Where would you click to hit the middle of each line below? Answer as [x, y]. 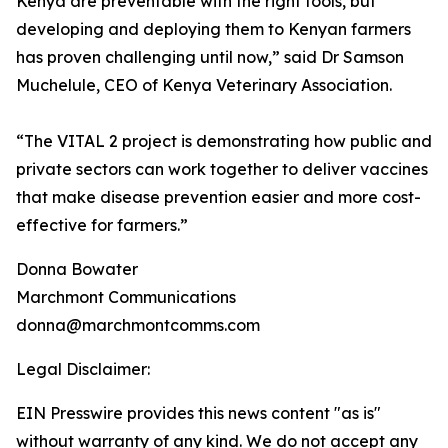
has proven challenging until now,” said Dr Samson [210, 57]
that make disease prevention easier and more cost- [218, 197]
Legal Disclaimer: [83, 369]
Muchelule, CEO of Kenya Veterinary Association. [204, 85]
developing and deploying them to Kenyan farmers [213, 29]
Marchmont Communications [126, 297]
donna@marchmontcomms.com [138, 325]
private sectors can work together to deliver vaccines [222, 169]
